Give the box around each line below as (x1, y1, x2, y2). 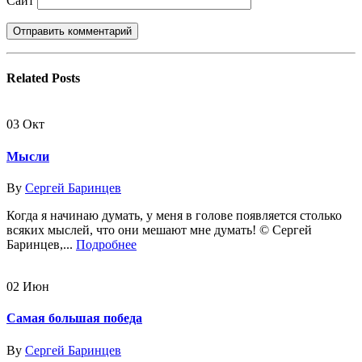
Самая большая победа (6, 311, 142, 326)
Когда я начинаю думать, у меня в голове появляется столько (6, 208, 342, 222)
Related (6, 71, 52, 86)
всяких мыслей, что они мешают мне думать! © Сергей (6, 223, 312, 237)
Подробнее (76, 238, 137, 251)
